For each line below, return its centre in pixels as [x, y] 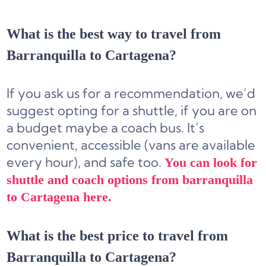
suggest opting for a [70, 110]
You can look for [211, 162]
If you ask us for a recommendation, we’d [131, 93]
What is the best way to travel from [114, 34]
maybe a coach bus [123, 127]
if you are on [217, 110]
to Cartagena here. [59, 197]
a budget [36, 127]
